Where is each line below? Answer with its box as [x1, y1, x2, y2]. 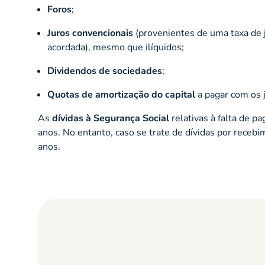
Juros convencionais [47, 27, 133, 40]
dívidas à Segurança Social [50, 112, 172, 125]
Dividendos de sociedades [47, 64, 162, 77]
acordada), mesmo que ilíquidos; [47, 41, 184, 54]
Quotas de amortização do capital [47, 88, 195, 101]
